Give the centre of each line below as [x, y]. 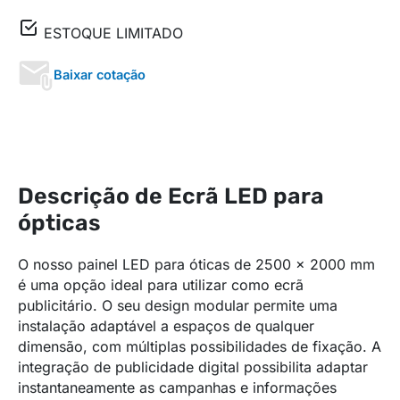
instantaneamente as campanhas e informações [177, 387]
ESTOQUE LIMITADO [111, 33]
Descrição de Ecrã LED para [171, 196]
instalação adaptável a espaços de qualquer [166, 325]
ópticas [59, 222]
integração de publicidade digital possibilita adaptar [193, 367]
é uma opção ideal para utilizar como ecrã [161, 284]
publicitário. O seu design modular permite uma [178, 305]
